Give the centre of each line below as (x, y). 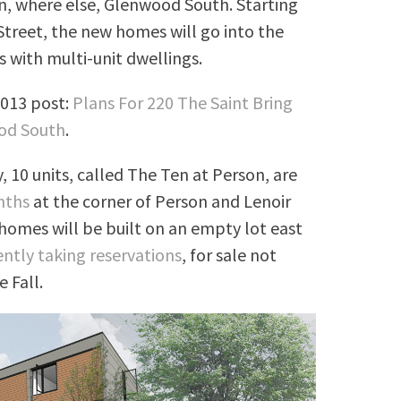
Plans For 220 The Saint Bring (183, 103)
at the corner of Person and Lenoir (161, 201)
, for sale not (230, 255)
